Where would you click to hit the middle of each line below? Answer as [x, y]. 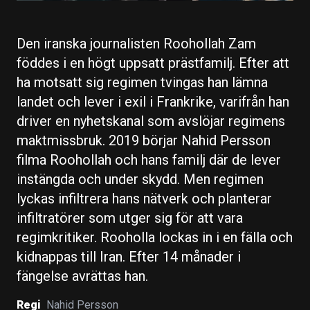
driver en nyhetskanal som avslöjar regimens [151, 121]
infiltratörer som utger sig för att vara [130, 218]
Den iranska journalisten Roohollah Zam [136, 44]
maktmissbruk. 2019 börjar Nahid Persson [144, 140]
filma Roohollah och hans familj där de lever [149, 160]
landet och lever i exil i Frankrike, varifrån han [153, 102]
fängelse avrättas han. [82, 276]
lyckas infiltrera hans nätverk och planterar [144, 199]
